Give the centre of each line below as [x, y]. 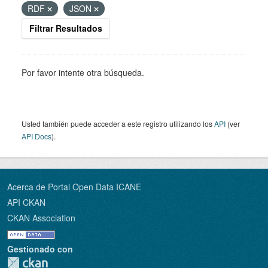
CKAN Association [41, 218]
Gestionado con [40, 249]
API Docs [36, 136]
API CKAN [26, 202]
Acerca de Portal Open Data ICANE [74, 187]
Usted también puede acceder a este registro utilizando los [118, 124]
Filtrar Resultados [66, 28]
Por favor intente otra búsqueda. [83, 72]
